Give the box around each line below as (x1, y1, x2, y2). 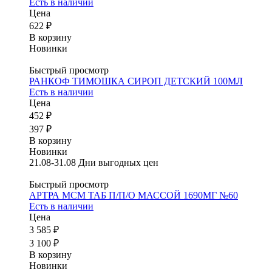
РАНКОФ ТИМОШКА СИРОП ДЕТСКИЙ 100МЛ (29, 76, 243, 86)
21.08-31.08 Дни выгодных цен (29, 157, 158, 168)
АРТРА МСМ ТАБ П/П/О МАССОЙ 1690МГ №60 (29, 190, 238, 200)
